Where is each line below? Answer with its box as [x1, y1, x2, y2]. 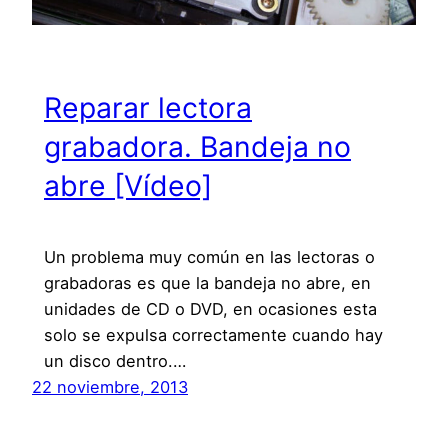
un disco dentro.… [44, 350, 186, 371]
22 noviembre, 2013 [32, 376, 188, 397]
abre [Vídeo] [44, 168, 212, 203]
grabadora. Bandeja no [44, 129, 351, 164]
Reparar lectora [44, 90, 252, 125]
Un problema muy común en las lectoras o [44, 246, 375, 267]
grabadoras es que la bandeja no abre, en [44, 272, 371, 293]
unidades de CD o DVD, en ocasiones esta [44, 298, 377, 319]
